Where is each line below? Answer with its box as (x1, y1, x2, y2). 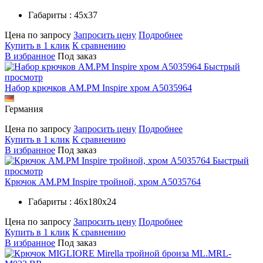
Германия (5, 103, 43, 114)
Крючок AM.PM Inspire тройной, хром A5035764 (5, 176, 201, 187)
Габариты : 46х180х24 (28, 196, 116, 207)
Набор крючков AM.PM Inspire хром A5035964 (5, 82, 192, 93)
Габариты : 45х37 (28, 9, 97, 20)
